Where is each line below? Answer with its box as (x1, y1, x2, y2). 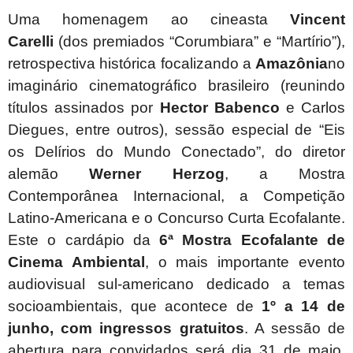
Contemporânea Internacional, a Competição (8, 188, 345, 205)
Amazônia (255, 55, 328, 72)
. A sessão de (243, 320, 345, 337)
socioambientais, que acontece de (8, 298, 262, 315)
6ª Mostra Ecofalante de (159, 232, 346, 249)
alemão (8, 165, 90, 183)
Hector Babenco (159, 99, 280, 117)
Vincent (290, 11, 345, 28)
